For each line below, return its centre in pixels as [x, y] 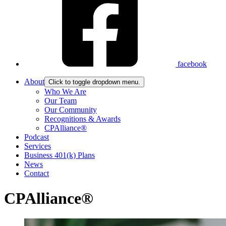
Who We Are [65, 92]
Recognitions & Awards [82, 119]
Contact [37, 174]
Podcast [37, 137]
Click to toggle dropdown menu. [94, 82]
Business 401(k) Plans [60, 155]
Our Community [71, 110]
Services [38, 146]
